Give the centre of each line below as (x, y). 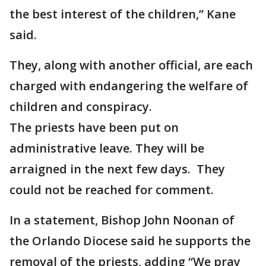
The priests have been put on (94, 127)
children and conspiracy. (81, 107)
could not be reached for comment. (112, 190)
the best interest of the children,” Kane (123, 14)
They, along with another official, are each (131, 65)
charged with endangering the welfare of (129, 86)
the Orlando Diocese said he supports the (130, 241)
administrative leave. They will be (107, 148)
